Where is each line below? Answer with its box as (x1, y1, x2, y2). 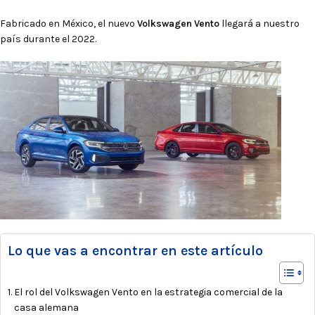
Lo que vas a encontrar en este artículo (8, 242, 263, 259)
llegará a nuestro (219, 17, 300, 30)
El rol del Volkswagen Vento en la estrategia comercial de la (13, 285, 283, 298)
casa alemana (13, 301, 79, 314)
